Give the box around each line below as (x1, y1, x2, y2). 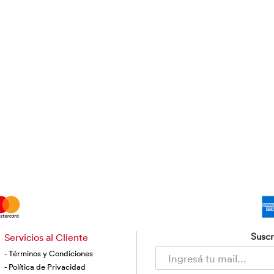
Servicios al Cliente (4, 231, 89, 243)
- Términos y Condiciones (4, 248, 94, 259)
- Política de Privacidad (4, 261, 86, 272)
